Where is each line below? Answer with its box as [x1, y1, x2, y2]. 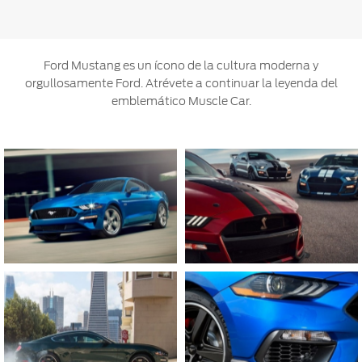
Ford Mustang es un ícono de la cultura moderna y [44, 59, 318, 73]
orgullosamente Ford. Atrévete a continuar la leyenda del [24, 77, 338, 90]
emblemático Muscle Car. [111, 95, 251, 108]
